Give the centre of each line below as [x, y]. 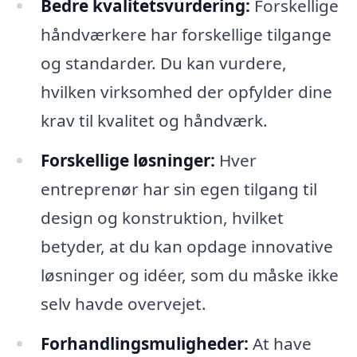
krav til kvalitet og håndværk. [154, 121]
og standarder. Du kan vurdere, [163, 63]
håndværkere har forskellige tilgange [186, 35]
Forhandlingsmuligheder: [144, 343]
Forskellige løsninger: [127, 161]
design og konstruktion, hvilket [162, 218]
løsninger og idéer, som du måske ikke [189, 275]
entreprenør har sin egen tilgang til [178, 189]
